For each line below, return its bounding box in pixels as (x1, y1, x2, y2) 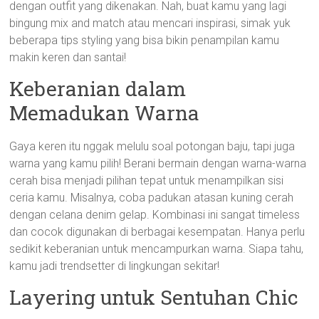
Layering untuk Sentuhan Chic (9, 284, 299, 310)
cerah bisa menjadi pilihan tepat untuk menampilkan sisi (9, 174, 284, 187)
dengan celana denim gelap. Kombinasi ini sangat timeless (9, 208, 300, 221)
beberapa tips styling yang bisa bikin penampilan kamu (9, 33, 280, 47)
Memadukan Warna (9, 100, 200, 126)
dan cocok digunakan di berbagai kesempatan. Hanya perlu (9, 225, 305, 239)
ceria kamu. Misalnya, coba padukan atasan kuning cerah (9, 191, 294, 204)
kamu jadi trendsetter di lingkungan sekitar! (9, 259, 220, 273)
